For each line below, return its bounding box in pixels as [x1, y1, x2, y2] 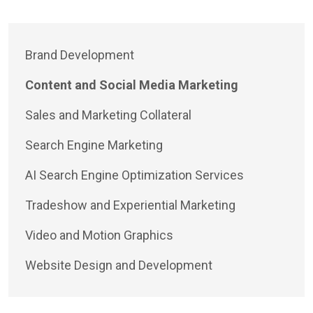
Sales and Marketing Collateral [25, 108, 191, 123]
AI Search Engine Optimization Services [25, 168, 244, 183]
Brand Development [25, 48, 134, 63]
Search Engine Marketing [25, 138, 163, 153]
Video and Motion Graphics [25, 228, 173, 243]
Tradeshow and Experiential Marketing [25, 198, 235, 213]
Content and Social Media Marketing [25, 78, 238, 93]
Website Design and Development [25, 258, 212, 273]
